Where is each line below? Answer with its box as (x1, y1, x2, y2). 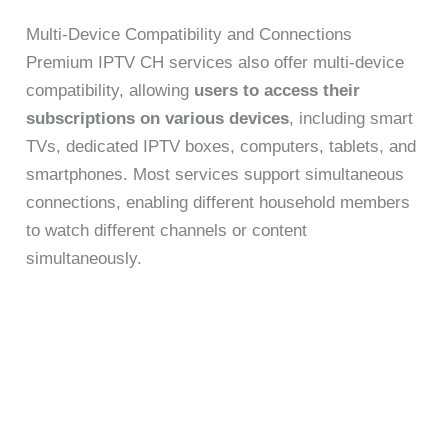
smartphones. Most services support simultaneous (26, 165, 405, 185)
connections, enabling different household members (26, 193, 411, 213)
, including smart (289, 109, 414, 129)
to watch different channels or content (26, 221, 308, 241)
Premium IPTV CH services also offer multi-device (26, 53, 405, 73)
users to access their (194, 81, 361, 101)
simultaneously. (26, 249, 143, 269)
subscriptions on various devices (26, 109, 290, 129)
